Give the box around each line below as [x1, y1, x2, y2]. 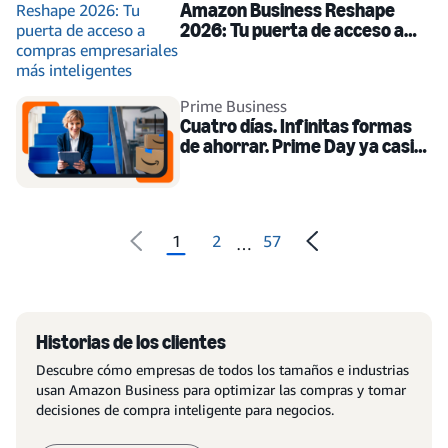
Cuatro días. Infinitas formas [180, 114, 412, 139]
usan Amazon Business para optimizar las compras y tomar [36, 381, 406, 399]
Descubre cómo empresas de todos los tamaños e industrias [36, 361, 409, 379]
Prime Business [180, 96, 287, 117]
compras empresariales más [180, 38, 411, 63]
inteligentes [180, 58, 277, 83]
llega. [180, 154, 222, 179]
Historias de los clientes [36, 330, 226, 355]
